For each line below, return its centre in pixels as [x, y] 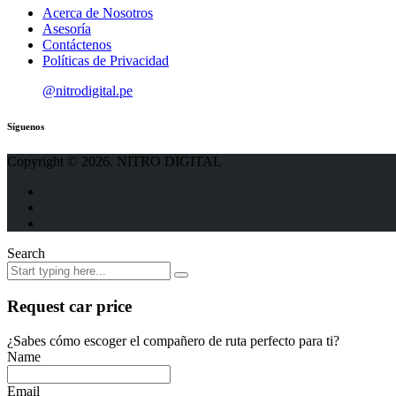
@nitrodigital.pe [88, 91]
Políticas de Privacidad [106, 61]
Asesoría [67, 29]
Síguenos [26, 127]
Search [26, 254]
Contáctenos [77, 45]
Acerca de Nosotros [98, 13]
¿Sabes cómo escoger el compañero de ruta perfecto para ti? [173, 340]
